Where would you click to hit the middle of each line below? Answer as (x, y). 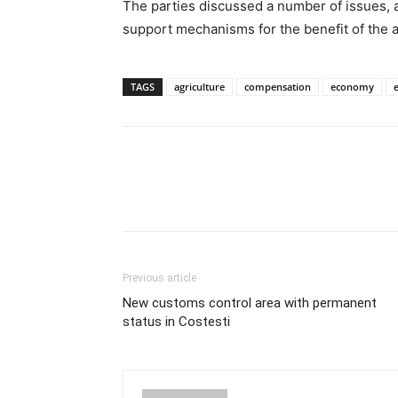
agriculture (199, 86)
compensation (278, 86)
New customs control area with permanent (250, 302)
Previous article (159, 278)
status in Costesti (176, 321)
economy (352, 86)
